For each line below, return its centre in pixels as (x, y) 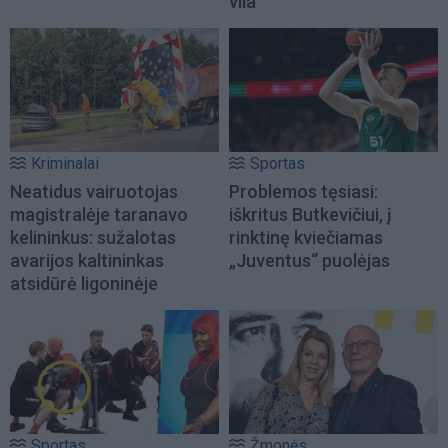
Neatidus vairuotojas (94, 191)
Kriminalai (65, 163)
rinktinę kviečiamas (306, 237)
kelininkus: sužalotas (93, 237)
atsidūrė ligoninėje (84, 283)
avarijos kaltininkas (87, 260)
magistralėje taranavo (99, 214)
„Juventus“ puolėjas (309, 260)
